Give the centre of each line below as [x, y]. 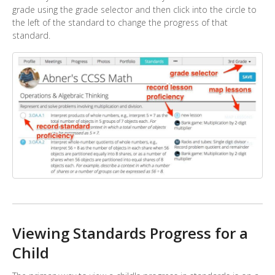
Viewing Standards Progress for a [130, 233]
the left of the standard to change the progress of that [120, 23]
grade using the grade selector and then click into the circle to [134, 10]
